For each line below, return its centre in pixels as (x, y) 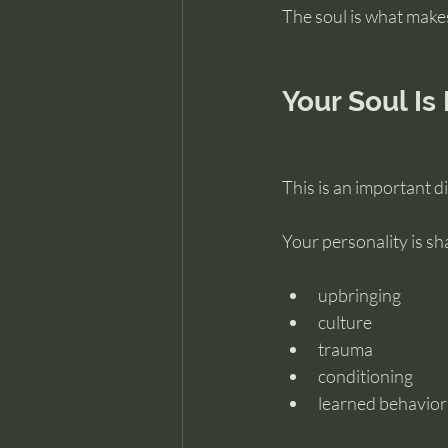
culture (345, 322)
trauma (345, 349)
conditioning (365, 376)
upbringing (359, 295)
